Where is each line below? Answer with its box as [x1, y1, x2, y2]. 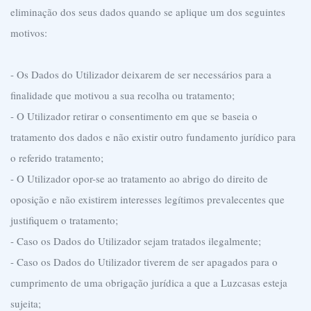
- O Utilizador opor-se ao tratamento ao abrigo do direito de [10, 171, 268, 185]
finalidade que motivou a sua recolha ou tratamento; [10, 88, 235, 102]
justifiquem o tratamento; [10, 213, 118, 227]
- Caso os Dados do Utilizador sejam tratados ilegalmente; [10, 234, 261, 248]
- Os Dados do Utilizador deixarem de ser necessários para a [10, 67, 271, 81]
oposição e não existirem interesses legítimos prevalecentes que [10, 192, 285, 206]
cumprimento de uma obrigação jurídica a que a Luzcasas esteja [10, 276, 287, 289]
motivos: [10, 26, 47, 40]
